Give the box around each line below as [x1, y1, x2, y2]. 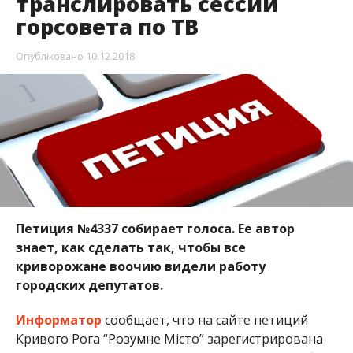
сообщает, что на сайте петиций [101, 310, 308, 329]
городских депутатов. [15, 276, 166, 294]
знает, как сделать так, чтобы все [15, 238, 246, 256]
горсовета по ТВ [15, 12, 199, 42]
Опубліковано [15, 49, 84, 64]
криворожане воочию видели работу [15, 257, 266, 275]
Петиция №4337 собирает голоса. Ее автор [15, 219, 295, 237]
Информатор [15, 310, 102, 329]
